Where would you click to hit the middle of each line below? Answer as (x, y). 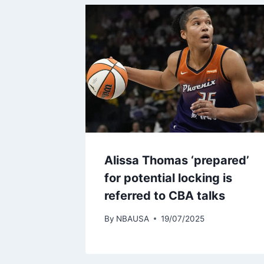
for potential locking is (168, 178)
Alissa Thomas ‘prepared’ (177, 160)
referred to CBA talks (165, 195)
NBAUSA (133, 218)
